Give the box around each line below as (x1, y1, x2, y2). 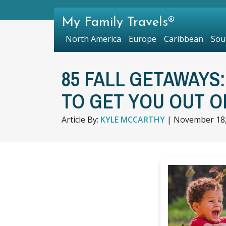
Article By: (62, 114, 100, 125)
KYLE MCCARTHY (100, 114, 165, 125)
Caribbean (163, 33, 203, 44)
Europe (128, 33, 156, 44)
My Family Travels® (62, 16, 175, 29)
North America (65, 33, 121, 44)
